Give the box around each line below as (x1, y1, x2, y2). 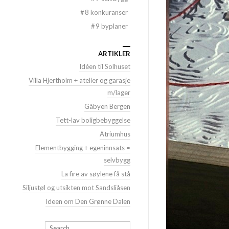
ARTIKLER (98, 50, 130, 58)
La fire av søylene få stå (61, 170, 130, 178)
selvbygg (104, 156, 130, 164)
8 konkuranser (85, 8, 128, 16)
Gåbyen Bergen (84, 102, 130, 110)
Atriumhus (100, 130, 130, 138)
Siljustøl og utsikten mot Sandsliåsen (22, 184, 130, 192)
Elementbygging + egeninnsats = (35, 144, 130, 152)
